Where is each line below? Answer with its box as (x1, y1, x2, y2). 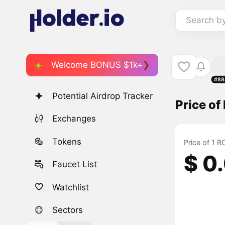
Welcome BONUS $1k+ (51, 59, 143, 70)
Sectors (52, 204, 83, 215)
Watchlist (52, 182, 89, 192)
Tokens (52, 136, 82, 147)
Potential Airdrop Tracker (52, 91, 153, 101)
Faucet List (52, 159, 97, 170)
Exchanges (52, 114, 96, 124)
